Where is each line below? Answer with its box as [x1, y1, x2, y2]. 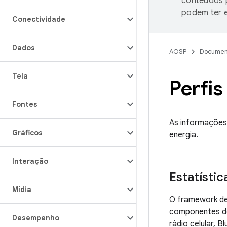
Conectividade [12, 15, 65, 24]
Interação [12, 157, 48, 166]
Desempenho [12, 213, 59, 222]
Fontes [12, 100, 37, 109]
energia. [169, 130, 198, 140]
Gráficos [12, 128, 43, 137]
